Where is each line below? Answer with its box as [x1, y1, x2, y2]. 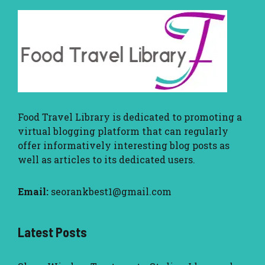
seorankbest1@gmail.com [51, 185, 172, 198]
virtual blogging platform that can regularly [18, 125, 228, 138]
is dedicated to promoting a [110, 111, 242, 124]
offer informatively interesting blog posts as [18, 139, 230, 152]
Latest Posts [18, 224, 87, 240]
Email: [18, 185, 49, 198]
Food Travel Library [18, 111, 110, 124]
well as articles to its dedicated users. [18, 153, 195, 166]
